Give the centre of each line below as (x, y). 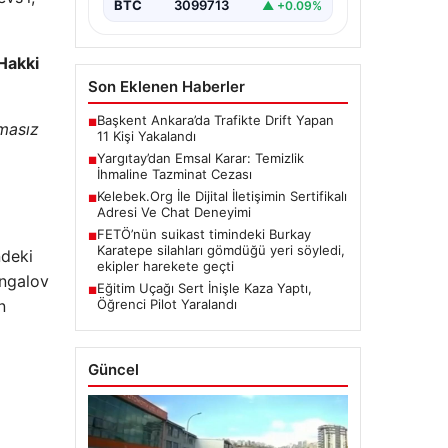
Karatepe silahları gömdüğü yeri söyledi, (220, 250)
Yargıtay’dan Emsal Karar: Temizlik (200, 158)
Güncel (113, 370)
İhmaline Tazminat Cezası (174, 174)
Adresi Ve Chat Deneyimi (173, 212)
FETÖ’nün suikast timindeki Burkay (203, 234)
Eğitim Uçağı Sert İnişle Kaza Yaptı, (204, 288)
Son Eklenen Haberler (166, 87)
